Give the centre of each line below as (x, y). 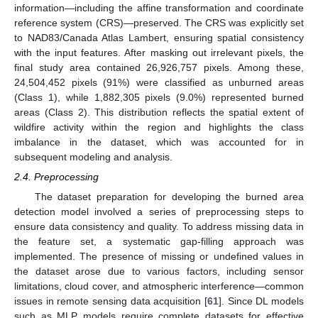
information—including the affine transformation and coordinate (159, 7)
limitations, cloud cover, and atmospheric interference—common (159, 286)
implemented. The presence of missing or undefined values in (159, 257)
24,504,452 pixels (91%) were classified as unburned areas (159, 82)
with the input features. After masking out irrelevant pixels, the (159, 52)
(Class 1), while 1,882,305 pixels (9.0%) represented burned (159, 97)
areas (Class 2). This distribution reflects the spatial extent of (159, 112)
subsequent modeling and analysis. (93, 157)
